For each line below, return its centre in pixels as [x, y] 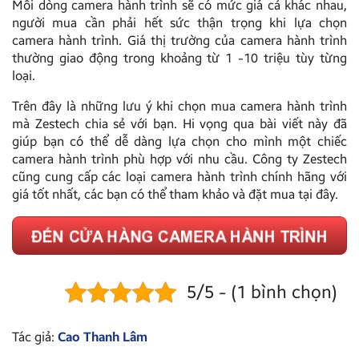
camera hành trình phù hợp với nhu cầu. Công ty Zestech [179, 159]
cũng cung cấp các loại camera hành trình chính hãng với [179, 177]
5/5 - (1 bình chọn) [262, 292]
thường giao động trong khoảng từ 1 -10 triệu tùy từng [179, 58]
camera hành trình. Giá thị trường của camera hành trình [179, 41]
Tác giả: [35, 337]
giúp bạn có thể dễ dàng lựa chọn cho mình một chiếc [179, 142]
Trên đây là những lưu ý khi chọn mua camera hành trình [179, 107]
